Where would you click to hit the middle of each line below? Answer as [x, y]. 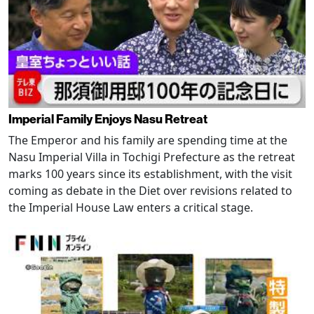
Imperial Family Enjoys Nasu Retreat [108, 119]
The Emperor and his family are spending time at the [148, 141]
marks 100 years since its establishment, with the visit [150, 174]
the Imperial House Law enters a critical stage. [131, 208]
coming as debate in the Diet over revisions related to [150, 191]
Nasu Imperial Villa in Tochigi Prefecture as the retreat [152, 157]
